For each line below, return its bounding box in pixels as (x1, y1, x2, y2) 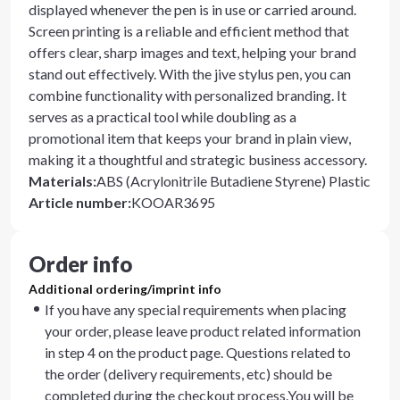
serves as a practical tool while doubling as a (29, 108, 296, 125)
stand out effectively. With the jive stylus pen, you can (29, 65, 351, 82)
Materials (29, 172, 93, 189)
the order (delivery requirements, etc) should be (45, 365, 332, 382)
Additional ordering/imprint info (29, 281, 221, 296)
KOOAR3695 (131, 194, 215, 211)
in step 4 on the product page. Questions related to (45, 344, 351, 361)
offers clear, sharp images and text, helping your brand (29, 44, 356, 61)
